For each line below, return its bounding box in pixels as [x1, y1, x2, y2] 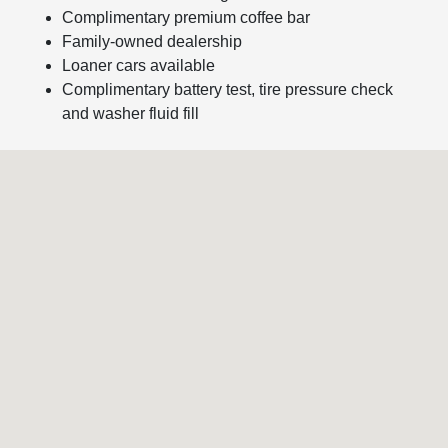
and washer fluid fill [62, 104, 199, 122]
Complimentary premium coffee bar [62, 8, 310, 26]
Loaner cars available [62, 56, 215, 74]
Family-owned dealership [62, 32, 242, 50]
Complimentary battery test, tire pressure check [62, 80, 393, 98]
